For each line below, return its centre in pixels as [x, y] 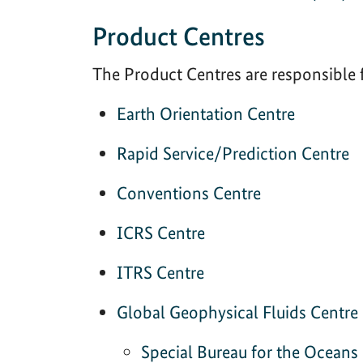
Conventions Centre [189, 192]
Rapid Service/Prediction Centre [233, 153]
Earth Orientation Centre [206, 113]
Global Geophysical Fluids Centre [237, 312]
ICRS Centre [161, 232]
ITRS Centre [160, 272]
